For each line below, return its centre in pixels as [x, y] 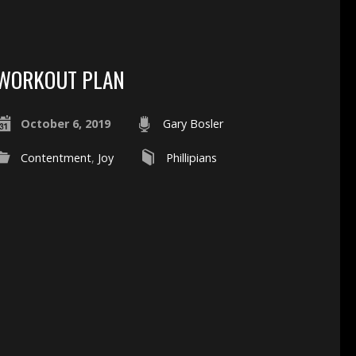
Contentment [56, 157]
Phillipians [191, 157]
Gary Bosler [193, 123]
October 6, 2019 [65, 123]
